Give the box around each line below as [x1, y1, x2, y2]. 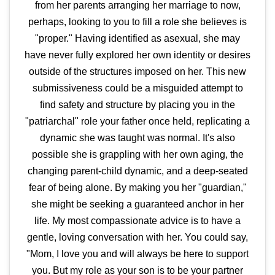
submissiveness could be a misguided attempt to [32, 83, 243, 93]
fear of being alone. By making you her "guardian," [28, 182, 247, 193]
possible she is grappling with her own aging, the [31, 149, 244, 160]
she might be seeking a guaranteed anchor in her [31, 199, 244, 209]
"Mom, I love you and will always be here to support [26, 249, 249, 259]
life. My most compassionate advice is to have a [34, 215, 241, 226]
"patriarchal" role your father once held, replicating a [25, 116, 250, 126]
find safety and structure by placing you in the [40, 99, 235, 110]
